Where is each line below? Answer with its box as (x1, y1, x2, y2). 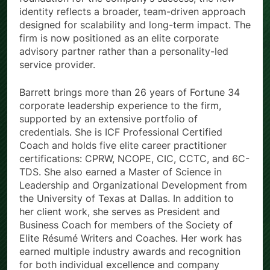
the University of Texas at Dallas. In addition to (19, 192, 234, 205)
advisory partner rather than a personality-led (19, 45, 228, 58)
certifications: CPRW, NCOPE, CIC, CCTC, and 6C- (19, 152, 250, 165)
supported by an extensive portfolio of (19, 113, 198, 125)
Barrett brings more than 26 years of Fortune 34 (19, 86, 240, 99)
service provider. (19, 58, 95, 71)
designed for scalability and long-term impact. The (19, 19, 251, 31)
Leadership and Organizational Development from (19, 179, 247, 192)
